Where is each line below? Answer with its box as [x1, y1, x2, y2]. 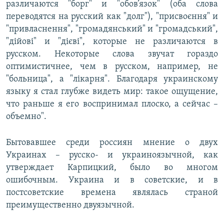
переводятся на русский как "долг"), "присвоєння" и [6, 12, 218, 22]
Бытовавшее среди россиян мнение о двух [6, 138, 218, 148]
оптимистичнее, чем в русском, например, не [6, 62, 218, 72]
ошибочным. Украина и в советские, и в [6, 175, 218, 185]
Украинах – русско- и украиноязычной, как [6, 150, 218, 160]
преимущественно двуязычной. [6, 200, 134, 210]
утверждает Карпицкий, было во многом [6, 163, 218, 173]
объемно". [6, 112, 46, 122]
